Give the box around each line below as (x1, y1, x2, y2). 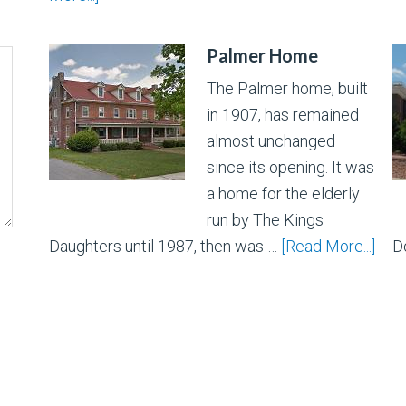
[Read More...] (281, 237, 375, 256)
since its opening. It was (207, 158, 374, 178)
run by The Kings (207, 210, 324, 230)
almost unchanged (207, 131, 335, 151)
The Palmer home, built (207, 79, 368, 99)
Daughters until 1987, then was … (49, 237, 281, 256)
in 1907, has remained (207, 105, 359, 125)
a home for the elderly (207, 184, 360, 204)
